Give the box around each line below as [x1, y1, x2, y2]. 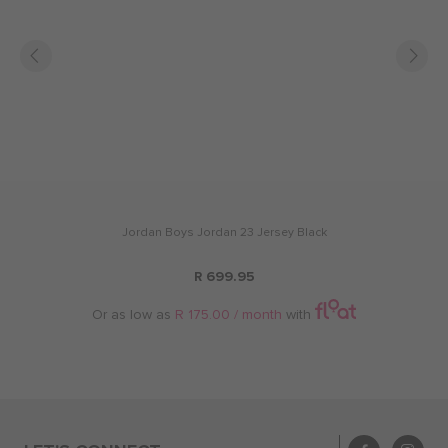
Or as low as [91, 305, 175, 323]
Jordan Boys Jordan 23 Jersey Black [121, 224, 327, 240]
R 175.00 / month [174, 305, 282, 323]
